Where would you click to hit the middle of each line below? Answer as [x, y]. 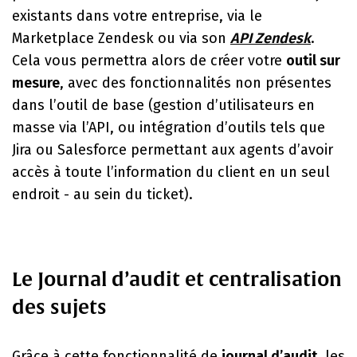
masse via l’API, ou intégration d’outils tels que [169, 127]
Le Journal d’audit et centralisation [177, 279]
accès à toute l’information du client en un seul [171, 172]
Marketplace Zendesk [83, 38]
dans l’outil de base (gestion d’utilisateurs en [163, 105]
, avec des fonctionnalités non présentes [196, 83]
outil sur [313, 61]
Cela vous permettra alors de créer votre [149, 61]
